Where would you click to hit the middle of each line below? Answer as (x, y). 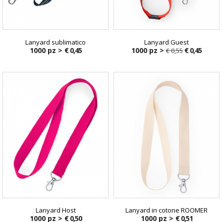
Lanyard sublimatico (55, 42)
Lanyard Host (55, 210)
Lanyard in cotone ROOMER (166, 210)
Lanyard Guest (166, 42)
